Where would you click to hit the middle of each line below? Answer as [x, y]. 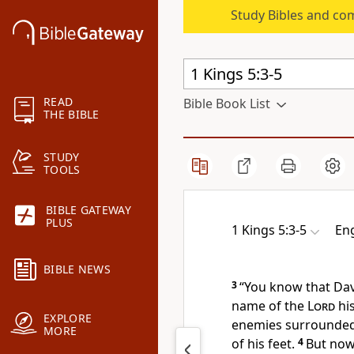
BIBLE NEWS [77, 269]
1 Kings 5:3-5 [269, 230]
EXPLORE [68, 318]
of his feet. [263, 344]
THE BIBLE [72, 115]
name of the [269, 306]
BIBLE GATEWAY [88, 210]
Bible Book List [227, 104]
